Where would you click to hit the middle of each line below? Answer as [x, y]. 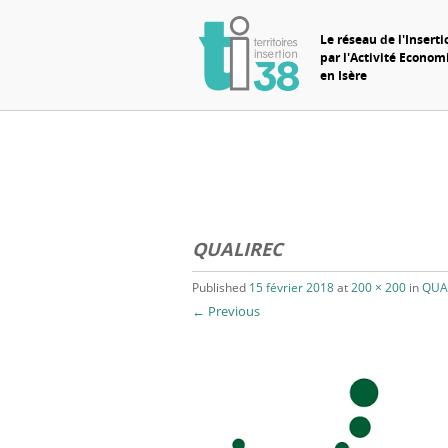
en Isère [343, 75]
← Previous [226, 311]
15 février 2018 [291, 288]
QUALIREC [237, 250]
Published [220, 288]
